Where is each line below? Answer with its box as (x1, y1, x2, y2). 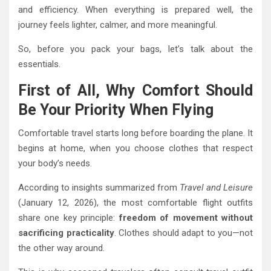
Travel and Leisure (180, 182, 253, 194)
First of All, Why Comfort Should (18, 82, 253, 100)
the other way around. (18, 243, 105, 254)
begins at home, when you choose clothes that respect (18, 143, 253, 154)
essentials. (18, 59, 60, 70)
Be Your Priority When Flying (18, 101, 214, 119)
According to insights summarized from (18, 182, 180, 194)
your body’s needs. (18, 158, 92, 169)
